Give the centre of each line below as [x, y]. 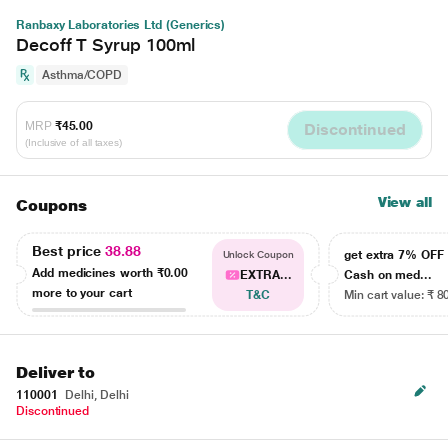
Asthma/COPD [82, 75]
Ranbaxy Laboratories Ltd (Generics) [121, 25]
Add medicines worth [94, 272]
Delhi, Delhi [95, 395]
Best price [69, 250]
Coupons [51, 205]
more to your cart [82, 292]
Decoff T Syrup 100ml [106, 44]
